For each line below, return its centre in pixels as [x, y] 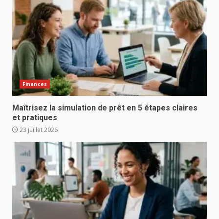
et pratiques [35, 118]
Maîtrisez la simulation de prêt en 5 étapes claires [105, 108]
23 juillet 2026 [38, 130]
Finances [35, 84]
